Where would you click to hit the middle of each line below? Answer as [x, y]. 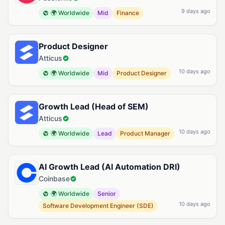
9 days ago [196, 11]
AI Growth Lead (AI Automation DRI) [109, 167]
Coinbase [54, 179]
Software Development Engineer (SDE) [98, 206]
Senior [107, 194]
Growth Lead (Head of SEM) [94, 106]
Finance [128, 13]
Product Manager [145, 133]
